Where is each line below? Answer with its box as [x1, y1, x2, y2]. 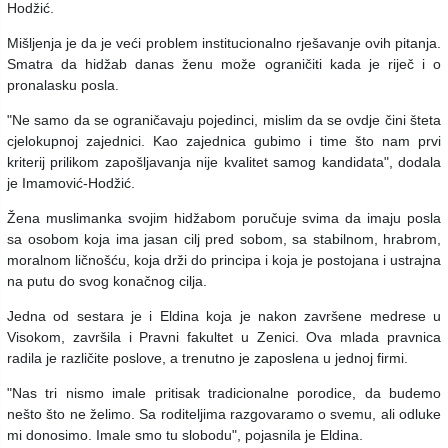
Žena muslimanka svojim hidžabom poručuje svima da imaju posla [7, 209, 441, 226]
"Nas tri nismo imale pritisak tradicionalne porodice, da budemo [7, 384, 441, 401]
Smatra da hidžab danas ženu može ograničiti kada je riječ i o [7, 55, 441, 72]
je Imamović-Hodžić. [7, 174, 135, 191]
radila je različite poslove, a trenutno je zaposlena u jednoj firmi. [7, 349, 408, 366]
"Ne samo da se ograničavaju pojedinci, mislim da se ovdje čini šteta [7, 111, 441, 128]
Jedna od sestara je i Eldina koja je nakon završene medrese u [7, 307, 441, 324]
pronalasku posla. [7, 76, 119, 93]
